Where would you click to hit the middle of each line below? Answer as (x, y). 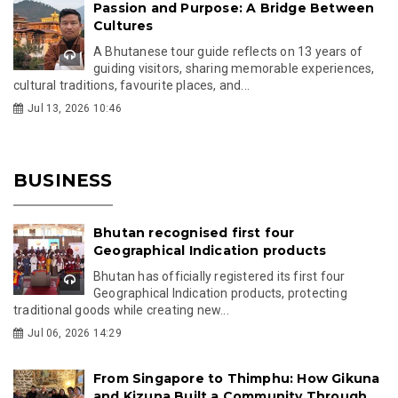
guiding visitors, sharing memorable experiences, (234, 68)
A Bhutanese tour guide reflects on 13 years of (228, 51)
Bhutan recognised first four (194, 232)
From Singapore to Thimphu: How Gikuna (237, 378)
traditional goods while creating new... (121, 310)
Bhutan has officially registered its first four (219, 276)
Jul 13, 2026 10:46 (75, 108)
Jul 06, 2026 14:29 (75, 333)
